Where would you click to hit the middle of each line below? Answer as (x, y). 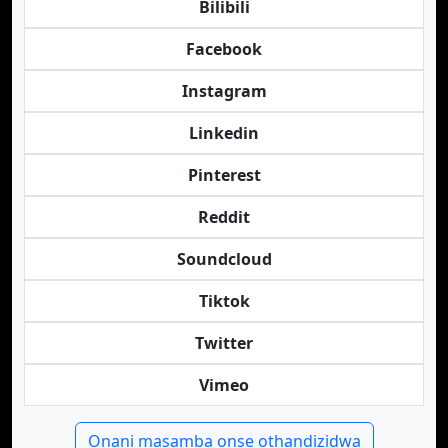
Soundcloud (224, 259)
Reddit (224, 217)
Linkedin (224, 133)
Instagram (224, 91)
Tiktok (224, 301)
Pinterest (224, 175)
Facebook (224, 49)
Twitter (224, 343)
